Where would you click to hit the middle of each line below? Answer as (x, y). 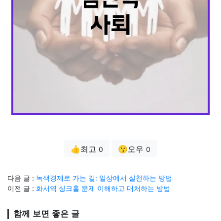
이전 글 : (22, 188)
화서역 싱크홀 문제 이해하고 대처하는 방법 (103, 188)
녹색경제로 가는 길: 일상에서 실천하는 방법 (104, 178)
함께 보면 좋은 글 (46, 214)
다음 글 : (22, 178)
